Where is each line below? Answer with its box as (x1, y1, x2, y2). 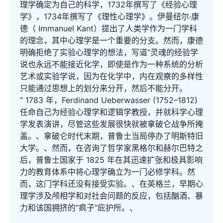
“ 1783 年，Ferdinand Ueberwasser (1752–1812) (20, 95, 198, 105)
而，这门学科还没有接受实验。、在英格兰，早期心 (20, 179, 203, 189)
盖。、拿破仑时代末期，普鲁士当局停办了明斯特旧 (20, 131, 203, 141)
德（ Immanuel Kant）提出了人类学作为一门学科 (20, 23, 197, 33)
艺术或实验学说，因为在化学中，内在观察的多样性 (20, 71, 203, 81)
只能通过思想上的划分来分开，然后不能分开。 (20, 83, 187, 93)
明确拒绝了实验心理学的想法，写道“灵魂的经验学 (20, 47, 198, 57)
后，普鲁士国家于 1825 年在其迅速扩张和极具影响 (20, 155, 203, 165)
